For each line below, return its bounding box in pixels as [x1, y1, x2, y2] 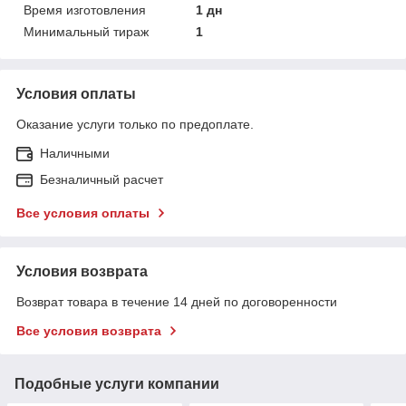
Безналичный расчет [40, 171, 163, 187]
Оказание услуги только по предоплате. [16, 116, 254, 131]
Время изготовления [24, 2, 146, 17]
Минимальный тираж [24, 24, 149, 39]
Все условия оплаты [16, 205, 150, 220]
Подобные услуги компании [14, 375, 219, 391]
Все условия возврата [16, 323, 161, 338]
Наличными [40, 145, 110, 160]
